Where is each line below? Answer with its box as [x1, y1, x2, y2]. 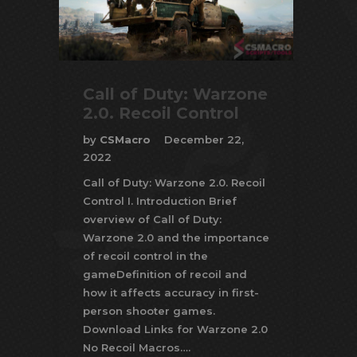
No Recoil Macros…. [83, 341, 190, 355]
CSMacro [100, 133, 154, 147]
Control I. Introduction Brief [83, 194, 237, 208]
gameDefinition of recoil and [83, 268, 247, 281]
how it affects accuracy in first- [83, 286, 259, 300]
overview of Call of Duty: [83, 213, 222, 226]
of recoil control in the [83, 249, 208, 263]
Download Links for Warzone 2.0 [83, 323, 268, 336]
